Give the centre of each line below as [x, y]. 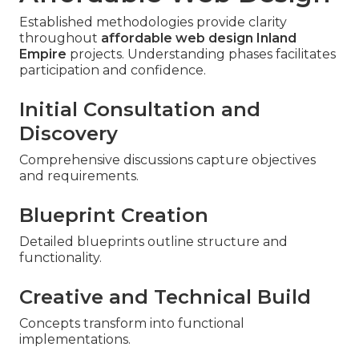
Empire [43, 54]
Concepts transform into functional [132, 324]
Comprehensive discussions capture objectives [167, 160]
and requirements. [79, 176]
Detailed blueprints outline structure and [153, 242]
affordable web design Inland [199, 38]
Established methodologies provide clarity [153, 22]
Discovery [69, 134]
